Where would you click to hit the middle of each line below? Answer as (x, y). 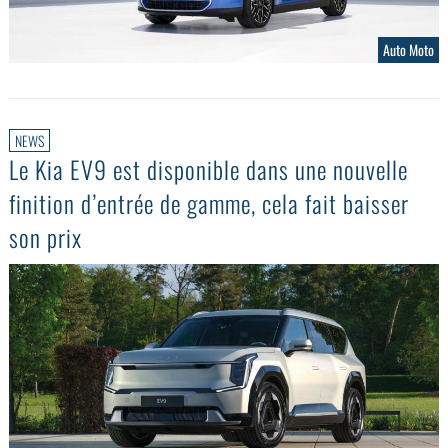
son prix (46, 236)
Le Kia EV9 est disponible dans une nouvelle (209, 168)
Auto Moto (408, 49)
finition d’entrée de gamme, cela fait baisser (209, 202)
